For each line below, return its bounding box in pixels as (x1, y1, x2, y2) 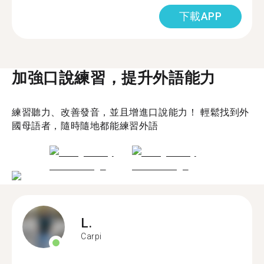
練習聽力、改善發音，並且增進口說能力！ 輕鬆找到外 (12, 106, 249, 118)
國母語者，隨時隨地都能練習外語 (12, 120, 159, 131)
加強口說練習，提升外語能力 (12, 68, 216, 87)
